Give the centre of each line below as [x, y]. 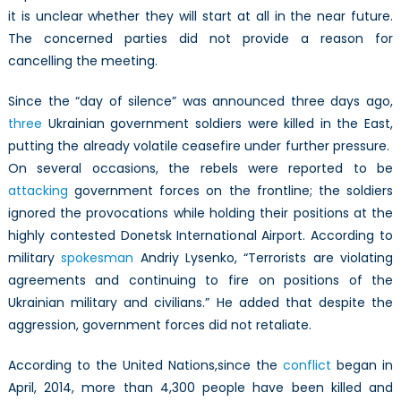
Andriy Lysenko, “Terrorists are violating [264, 257]
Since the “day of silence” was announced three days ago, [200, 101]
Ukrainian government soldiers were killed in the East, [218, 123]
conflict [307, 365]
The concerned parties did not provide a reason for [200, 38]
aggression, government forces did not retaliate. [159, 324]
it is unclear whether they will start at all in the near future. [200, 16]
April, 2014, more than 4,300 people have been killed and [200, 387]
